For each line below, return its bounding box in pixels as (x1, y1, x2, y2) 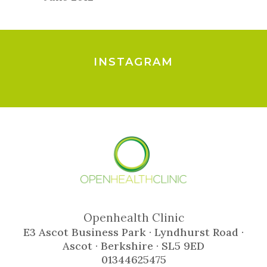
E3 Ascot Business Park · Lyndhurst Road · (23, 225, 244, 240)
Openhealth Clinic (83, 210, 184, 225)
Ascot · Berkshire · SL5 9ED (63, 239, 204, 253)
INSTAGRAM (94, 55, 173, 69)
